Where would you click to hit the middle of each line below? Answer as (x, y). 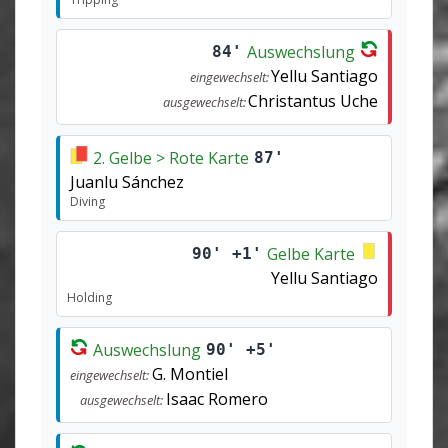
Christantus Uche (313, 100)
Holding (89, 297)
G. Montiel (189, 373)
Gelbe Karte (311, 253)
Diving (87, 201)
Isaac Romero (216, 398)
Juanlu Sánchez (127, 181)
